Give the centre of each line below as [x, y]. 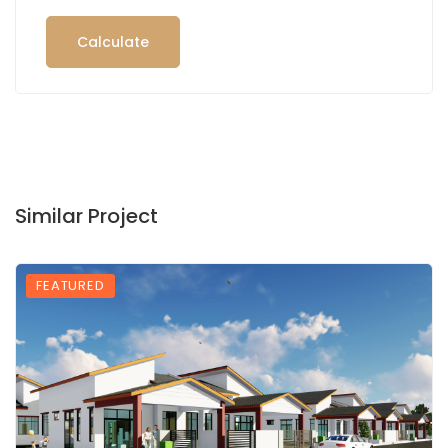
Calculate [113, 41]
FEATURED [70, 285]
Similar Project [86, 215]
